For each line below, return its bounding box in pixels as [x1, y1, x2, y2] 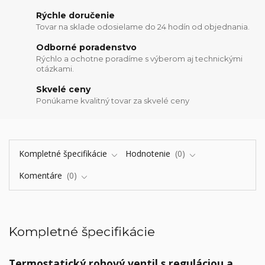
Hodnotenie [125, 148, 173, 160]
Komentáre [18, 169, 64, 181]
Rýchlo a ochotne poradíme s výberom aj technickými [36, 54, 243, 64]
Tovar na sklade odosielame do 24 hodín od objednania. [36, 22, 250, 32]
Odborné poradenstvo [36, 41, 137, 53]
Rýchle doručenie [36, 9, 115, 21]
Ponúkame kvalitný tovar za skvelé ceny [36, 96, 190, 106]
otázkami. [36, 64, 75, 74]
